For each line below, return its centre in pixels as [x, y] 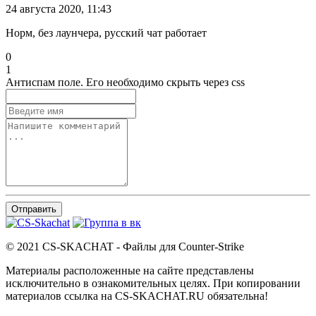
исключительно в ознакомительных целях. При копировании [153, 284]
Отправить [34, 209]
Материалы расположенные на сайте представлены [130, 271]
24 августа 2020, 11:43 [59, 9]
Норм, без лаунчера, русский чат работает [106, 33]
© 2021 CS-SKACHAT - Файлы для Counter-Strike [125, 247]
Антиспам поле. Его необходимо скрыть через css [125, 83]
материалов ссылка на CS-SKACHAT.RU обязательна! [137, 296]
